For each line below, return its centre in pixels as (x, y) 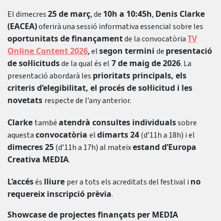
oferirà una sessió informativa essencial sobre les (120, 27)
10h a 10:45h (128, 14)
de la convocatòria (155, 39)
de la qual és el (85, 64)
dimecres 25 (31, 147)
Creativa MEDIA (38, 159)
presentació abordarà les (50, 76)
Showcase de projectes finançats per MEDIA (93, 215)
